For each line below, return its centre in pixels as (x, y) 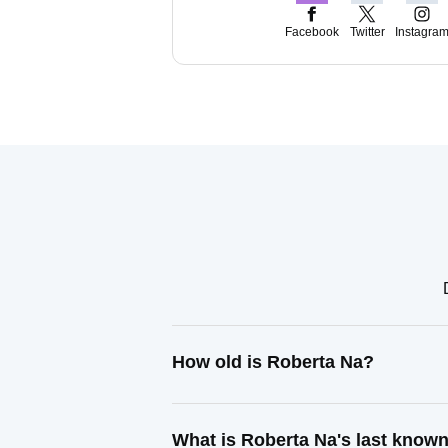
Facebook (312, 32)
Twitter (367, 32)
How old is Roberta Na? (273, 362)
